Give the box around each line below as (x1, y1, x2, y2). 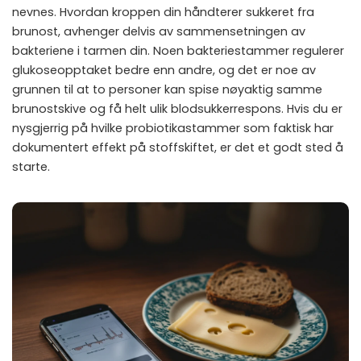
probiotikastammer (126, 120, 240, 137)
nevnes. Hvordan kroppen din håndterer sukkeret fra (12, 4, 314, 21)
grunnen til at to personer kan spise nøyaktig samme (12, 81, 322, 98)
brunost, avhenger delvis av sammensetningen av (12, 23, 305, 40)
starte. (12, 159, 50, 176)
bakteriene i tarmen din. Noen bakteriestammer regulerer (12, 43, 344, 60)
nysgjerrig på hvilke (12, 120, 126, 137)
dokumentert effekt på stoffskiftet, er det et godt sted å (12, 139, 343, 156)
